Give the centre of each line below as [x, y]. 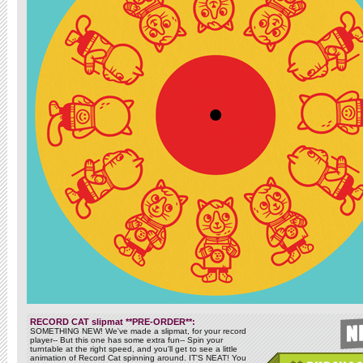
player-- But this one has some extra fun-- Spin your [126, 340]
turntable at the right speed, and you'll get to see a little [134, 349]
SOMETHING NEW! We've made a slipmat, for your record [138, 331]
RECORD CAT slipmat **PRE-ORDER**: [113, 322]
